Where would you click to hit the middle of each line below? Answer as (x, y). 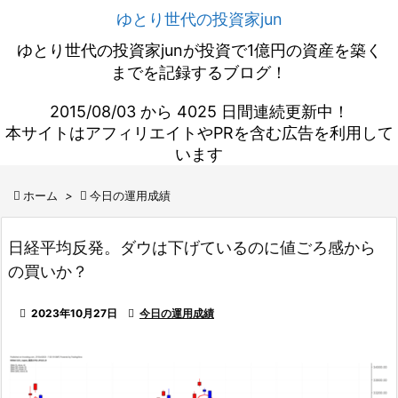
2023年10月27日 (74, 313)
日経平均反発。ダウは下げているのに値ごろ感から (192, 247)
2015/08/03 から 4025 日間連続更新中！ (199, 111)
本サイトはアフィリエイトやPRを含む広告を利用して (199, 133)
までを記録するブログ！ (199, 72)
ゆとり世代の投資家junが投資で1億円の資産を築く (199, 50)
